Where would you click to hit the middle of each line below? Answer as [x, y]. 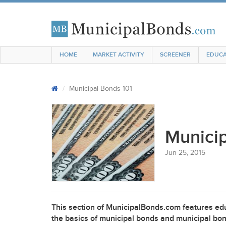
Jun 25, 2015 [185, 153]
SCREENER [175, 55]
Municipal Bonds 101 [101, 89]
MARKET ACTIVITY [119, 55]
